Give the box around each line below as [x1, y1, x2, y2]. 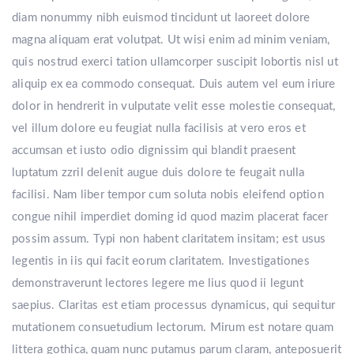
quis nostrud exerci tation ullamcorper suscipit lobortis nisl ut [12, 56, 338, 68]
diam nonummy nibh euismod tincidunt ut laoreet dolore [12, 12, 311, 24]
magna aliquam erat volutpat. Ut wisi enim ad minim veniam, [12, 34, 330, 46]
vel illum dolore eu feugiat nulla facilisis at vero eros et [12, 122, 306, 134]
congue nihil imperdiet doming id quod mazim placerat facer [12, 211, 329, 223]
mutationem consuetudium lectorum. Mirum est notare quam [12, 322, 334, 333]
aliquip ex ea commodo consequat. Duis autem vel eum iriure [12, 78, 336, 90]
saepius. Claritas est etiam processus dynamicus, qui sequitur [12, 299, 336, 311]
